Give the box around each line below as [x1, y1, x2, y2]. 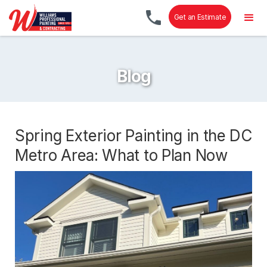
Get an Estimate [173, 13, 226, 21]
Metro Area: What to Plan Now [15, 145, 228, 164]
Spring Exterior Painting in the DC [15, 126, 252, 145]
